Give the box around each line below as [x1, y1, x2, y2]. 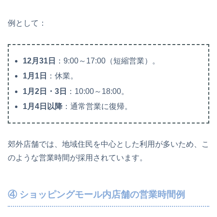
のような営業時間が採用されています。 [8, 153, 147, 162]
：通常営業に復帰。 [62, 102, 133, 110]
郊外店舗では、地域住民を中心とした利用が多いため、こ [8, 139, 209, 148]
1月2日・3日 [23, 87, 67, 95]
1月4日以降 [23, 102, 63, 110]
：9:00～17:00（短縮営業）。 [56, 57, 160, 65]
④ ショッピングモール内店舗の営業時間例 [8, 189, 185, 200]
